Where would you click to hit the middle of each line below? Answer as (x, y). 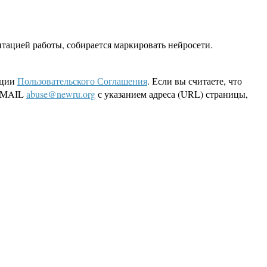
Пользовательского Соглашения (82, 81)
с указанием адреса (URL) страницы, (172, 94)
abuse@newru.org (61, 94)
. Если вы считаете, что (195, 81)
